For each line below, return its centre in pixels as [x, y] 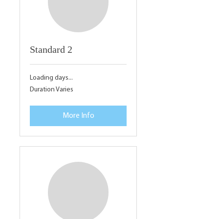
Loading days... [51, 78]
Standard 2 [51, 49]
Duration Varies [52, 89]
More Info [78, 116]
